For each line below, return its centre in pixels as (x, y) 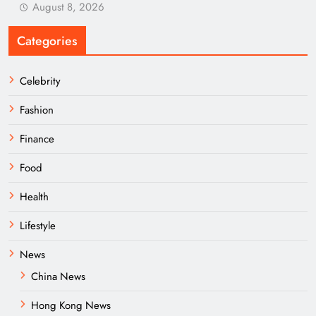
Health (34, 197)
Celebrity (40, 81)
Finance (37, 139)
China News (58, 276)
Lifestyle (38, 226)
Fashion (37, 110)
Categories (47, 41)
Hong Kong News (71, 305)
